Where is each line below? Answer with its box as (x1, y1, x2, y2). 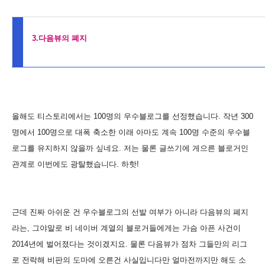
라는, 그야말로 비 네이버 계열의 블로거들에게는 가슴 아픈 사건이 (12, 223, 241, 232)
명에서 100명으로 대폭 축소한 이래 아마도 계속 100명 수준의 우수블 (12, 127, 250, 137)
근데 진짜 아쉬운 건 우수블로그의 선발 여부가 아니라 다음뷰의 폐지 (12, 207, 248, 216)
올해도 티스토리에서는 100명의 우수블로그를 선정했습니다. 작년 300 (12, 111, 253, 121)
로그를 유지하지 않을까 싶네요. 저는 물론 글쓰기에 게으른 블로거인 (12, 143, 248, 153)
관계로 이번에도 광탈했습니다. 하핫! (12, 159, 139, 169)
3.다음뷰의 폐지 (32, 33, 87, 43)
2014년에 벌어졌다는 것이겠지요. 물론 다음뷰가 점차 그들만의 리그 (12, 239, 247, 248)
